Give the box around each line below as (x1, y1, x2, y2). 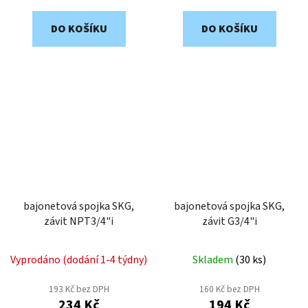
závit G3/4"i (201, 213, 257, 229)
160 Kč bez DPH (199, 282, 260, 296)
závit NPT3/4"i (44, 213, 113, 229)
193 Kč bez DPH (48, 282, 109, 296)
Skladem (192, 252, 235, 267)
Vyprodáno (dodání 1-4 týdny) (10, 252, 147, 267)
